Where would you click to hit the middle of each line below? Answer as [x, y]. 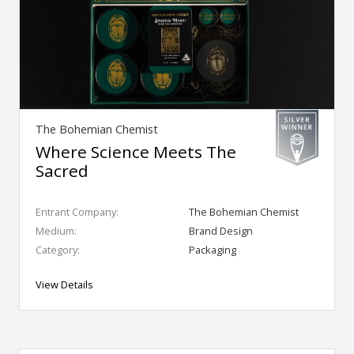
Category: [58, 250]
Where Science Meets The [136, 152]
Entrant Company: [77, 212]
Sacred [62, 171]
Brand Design [221, 231]
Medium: [56, 231]
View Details [64, 285]
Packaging [213, 250]
